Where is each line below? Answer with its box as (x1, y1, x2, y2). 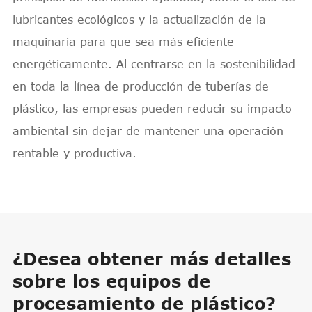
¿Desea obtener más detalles (12, 248, 292, 269)
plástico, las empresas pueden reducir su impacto (12, 102, 292, 115)
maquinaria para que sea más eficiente (12, 35, 234, 48)
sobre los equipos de (12, 270, 211, 291)
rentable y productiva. (12, 146, 136, 159)
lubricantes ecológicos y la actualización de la (12, 13, 266, 26)
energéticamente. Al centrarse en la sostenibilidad (12, 57, 295, 70)
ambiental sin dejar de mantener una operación (12, 124, 283, 137)
